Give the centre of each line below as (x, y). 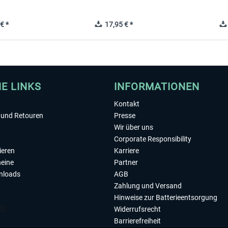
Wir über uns (134, 127)
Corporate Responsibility (153, 139)
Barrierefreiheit (137, 221)
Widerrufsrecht (137, 209)
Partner (126, 162)
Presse (125, 116)
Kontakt (127, 104)
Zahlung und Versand (148, 186)
